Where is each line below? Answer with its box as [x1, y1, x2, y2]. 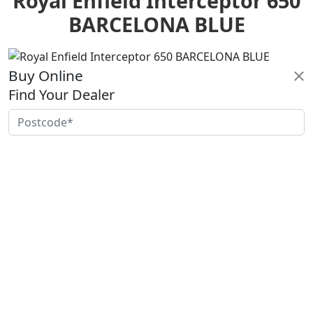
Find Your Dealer [8, 85, 115, 105]
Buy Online [8, 66, 83, 86]
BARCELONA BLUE [68, 10, 245, 38]
